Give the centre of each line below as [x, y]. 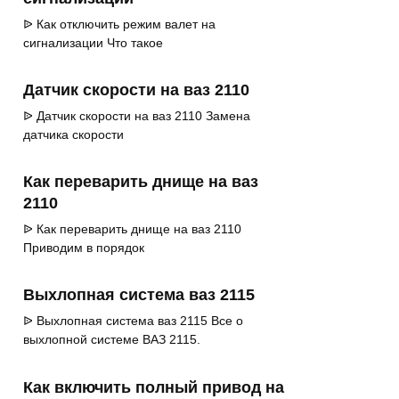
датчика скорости [73, 135]
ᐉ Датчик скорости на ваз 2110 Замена [137, 116]
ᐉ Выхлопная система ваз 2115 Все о [133, 321]
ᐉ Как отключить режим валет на [119, 24]
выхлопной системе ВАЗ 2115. [112, 340]
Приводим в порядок [84, 248]
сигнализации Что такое [93, 43]
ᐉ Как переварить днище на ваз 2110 [132, 229]
